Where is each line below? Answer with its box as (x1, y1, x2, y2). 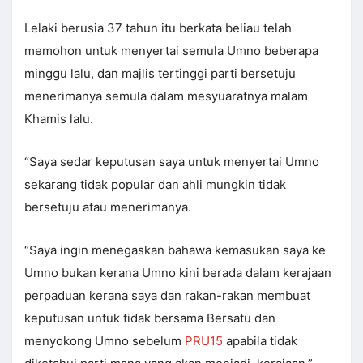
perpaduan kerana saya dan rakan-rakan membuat (24, 288, 310, 304)
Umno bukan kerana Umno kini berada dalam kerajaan (24, 265, 331, 281)
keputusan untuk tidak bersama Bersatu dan (24, 310, 275, 327)
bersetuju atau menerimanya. (24, 199, 191, 216)
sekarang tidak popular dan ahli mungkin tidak (24, 177, 286, 193)
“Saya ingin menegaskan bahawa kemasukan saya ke (24, 242, 326, 258)
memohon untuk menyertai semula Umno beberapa (24, 43, 318, 59)
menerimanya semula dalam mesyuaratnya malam (24, 88, 308, 105)
